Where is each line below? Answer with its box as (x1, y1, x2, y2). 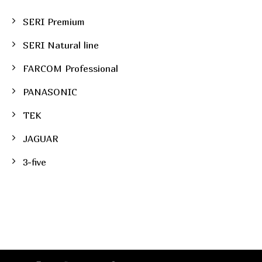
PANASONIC (22, 85, 77, 98)
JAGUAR (22, 132, 58, 144)
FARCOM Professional (22, 62, 118, 74)
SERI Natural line (22, 39, 99, 51)
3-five (22, 156, 46, 168)
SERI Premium (22, 15, 85, 27)
